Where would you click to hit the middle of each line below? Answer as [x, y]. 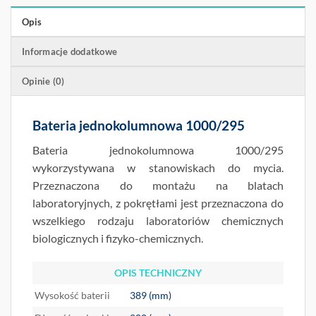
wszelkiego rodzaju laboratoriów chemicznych [158, 220]
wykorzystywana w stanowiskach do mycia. [158, 168]
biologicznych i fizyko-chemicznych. [118, 238]
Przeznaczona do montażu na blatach [158, 185]
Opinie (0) [43, 81]
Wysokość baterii [71, 295]
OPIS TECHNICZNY [158, 272]
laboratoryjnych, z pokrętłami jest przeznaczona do [158, 203]
